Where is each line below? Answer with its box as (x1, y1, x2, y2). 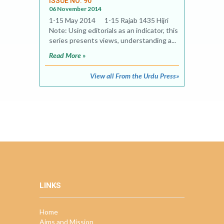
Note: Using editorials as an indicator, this (49, 26, 178, 34)
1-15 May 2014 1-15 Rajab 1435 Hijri (49, 16, 168, 24)
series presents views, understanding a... (49, 36, 176, 44)
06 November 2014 (49, 5, 101, 12)
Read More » (49, 51, 85, 59)
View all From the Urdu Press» (90, 71, 179, 80)
